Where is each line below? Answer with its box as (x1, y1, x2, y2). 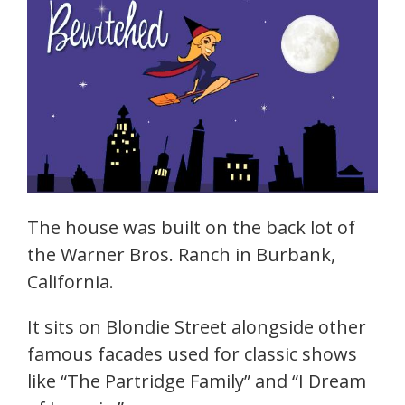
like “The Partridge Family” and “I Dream (27, 369, 366, 393)
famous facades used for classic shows (27, 342, 357, 366)
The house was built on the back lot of (27, 215, 355, 240)
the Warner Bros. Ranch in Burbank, (27, 242, 335, 267)
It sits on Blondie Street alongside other (27, 315, 366, 339)
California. (27, 269, 114, 294)
